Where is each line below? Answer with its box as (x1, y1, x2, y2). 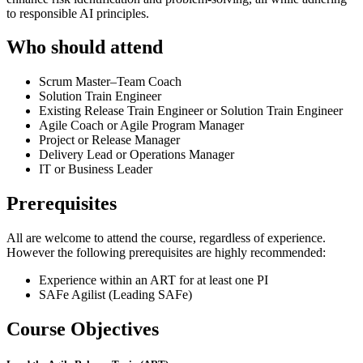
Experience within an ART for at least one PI (39, 273, 268, 288)
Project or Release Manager (39, 133, 180, 147)
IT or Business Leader (39, 162, 152, 177)
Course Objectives (6, 318, 159, 340)
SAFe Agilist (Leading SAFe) (39, 288, 192, 302)
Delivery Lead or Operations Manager (39, 147, 234, 162)
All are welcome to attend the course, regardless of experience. (6, 231, 326, 246)
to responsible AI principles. (6, 6, 149, 20)
